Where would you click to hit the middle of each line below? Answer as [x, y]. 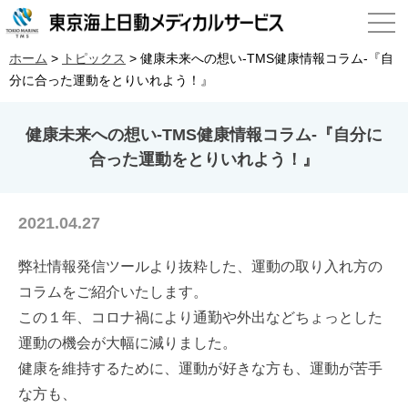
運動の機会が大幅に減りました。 [127, 343]
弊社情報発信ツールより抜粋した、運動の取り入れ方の [200, 266]
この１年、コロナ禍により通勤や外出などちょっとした [200, 317]
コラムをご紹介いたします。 [113, 292]
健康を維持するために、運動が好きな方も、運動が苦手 [200, 368]
